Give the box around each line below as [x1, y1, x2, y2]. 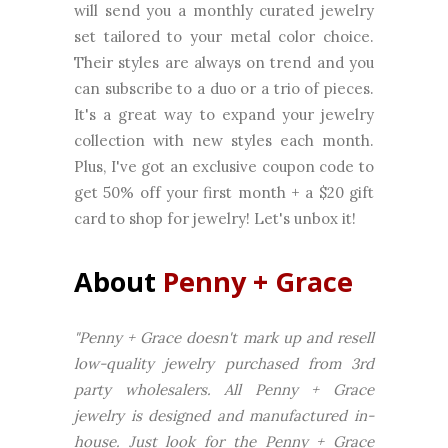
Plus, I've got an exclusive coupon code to [74, 157, 374, 177]
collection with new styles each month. [74, 131, 374, 151]
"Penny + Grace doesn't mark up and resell [74, 328, 374, 348]
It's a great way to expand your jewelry [74, 105, 374, 125]
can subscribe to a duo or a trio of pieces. [74, 79, 374, 99]
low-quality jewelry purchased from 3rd [74, 354, 374, 374]
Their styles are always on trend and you [74, 53, 374, 73]
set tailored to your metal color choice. [74, 27, 374, 47]
